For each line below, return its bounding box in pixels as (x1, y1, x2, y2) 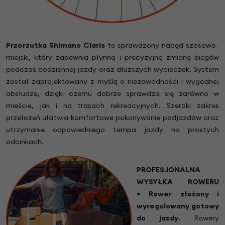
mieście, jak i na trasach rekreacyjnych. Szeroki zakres (6, 101, 219, 110)
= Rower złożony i (137, 189, 219, 199)
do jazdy (137, 213, 178, 223)
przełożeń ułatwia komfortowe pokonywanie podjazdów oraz (6, 113, 219, 123)
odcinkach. (6, 137, 45, 147)
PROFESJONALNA (137, 165, 200, 175)
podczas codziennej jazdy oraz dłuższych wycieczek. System (6, 65, 219, 74)
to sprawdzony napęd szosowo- (107, 41, 219, 50)
